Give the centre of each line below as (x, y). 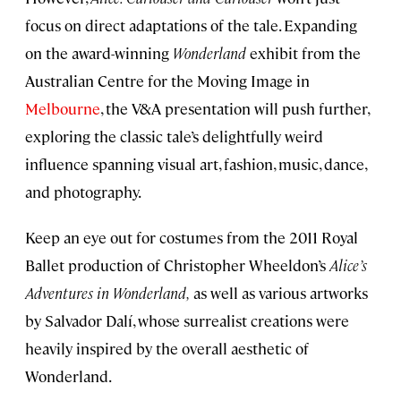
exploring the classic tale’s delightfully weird (174, 137)
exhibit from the (305, 53)
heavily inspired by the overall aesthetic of (167, 349)
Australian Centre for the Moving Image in (167, 81)
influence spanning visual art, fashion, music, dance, (196, 164)
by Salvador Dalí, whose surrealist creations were (187, 321)
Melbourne (63, 109)
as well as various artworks (279, 293)
